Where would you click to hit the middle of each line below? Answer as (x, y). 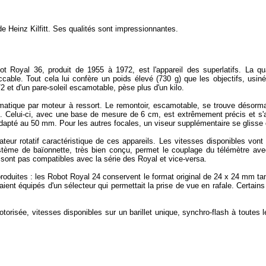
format (163, 177)
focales (126, 123)
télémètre (234, 150)
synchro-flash (206, 212)
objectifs (227, 79)
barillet (141, 212)
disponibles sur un (95, 212)
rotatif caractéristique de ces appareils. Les (95, 141)
